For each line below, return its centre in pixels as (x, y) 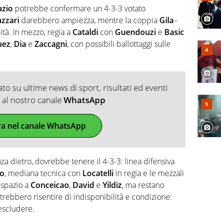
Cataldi (85, 32)
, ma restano (143, 185)
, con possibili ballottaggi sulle (119, 44)
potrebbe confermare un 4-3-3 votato (79, 9)
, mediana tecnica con (43, 173)
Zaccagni (51, 44)
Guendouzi (135, 32)
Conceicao (50, 185)
